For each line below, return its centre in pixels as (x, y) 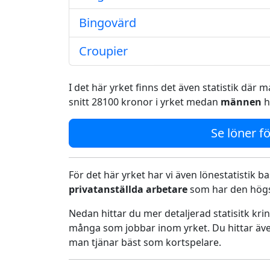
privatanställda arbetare (129, 189)
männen (241, 102)
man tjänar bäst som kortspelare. (145, 242)
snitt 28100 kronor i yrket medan (145, 102)
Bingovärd (108, 23)
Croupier (103, 51)
